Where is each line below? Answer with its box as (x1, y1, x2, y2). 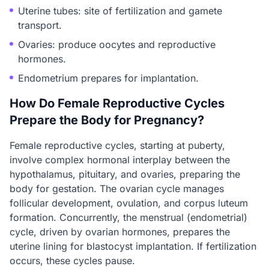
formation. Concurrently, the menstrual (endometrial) (10, 211, 247, 223)
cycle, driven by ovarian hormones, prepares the (10, 226, 230, 238)
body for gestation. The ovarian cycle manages (10, 183, 224, 195)
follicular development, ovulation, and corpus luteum (10, 197, 248, 209)
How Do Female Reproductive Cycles (10, 96, 225, 110)
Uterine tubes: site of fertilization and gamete (18, 5, 222, 17)
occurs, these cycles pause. (10, 255, 135, 267)
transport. (18, 19, 62, 31)
